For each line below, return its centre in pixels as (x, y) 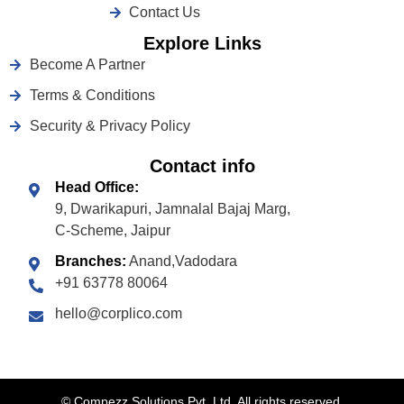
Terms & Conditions (92, 96)
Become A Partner (87, 65)
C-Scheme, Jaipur (113, 231)
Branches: (91, 262)
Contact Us (165, 13)
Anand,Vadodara (182, 262)
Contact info (202, 166)
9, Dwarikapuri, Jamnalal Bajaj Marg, (173, 209)
